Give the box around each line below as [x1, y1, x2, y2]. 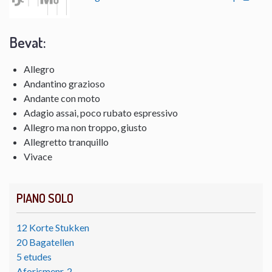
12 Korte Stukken [16, 221, 89, 233]
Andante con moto [24, 92, 100, 104]
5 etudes [16, 250, 52, 262]
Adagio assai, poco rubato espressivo [24, 106, 178, 118]
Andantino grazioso [24, 77, 105, 89]
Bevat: [9, 32, 46, 52]
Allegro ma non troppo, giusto [24, 121, 147, 133]
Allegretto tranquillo [24, 135, 109, 148]
